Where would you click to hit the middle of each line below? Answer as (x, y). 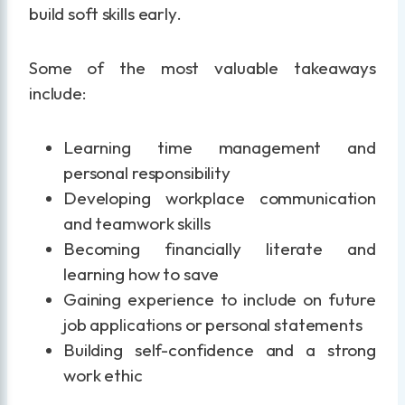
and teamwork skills (137, 223)
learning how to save (141, 273)
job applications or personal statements (213, 324)
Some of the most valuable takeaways (202, 67)
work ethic (103, 375)
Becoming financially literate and (220, 248)
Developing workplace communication (220, 198)
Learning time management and (220, 147)
